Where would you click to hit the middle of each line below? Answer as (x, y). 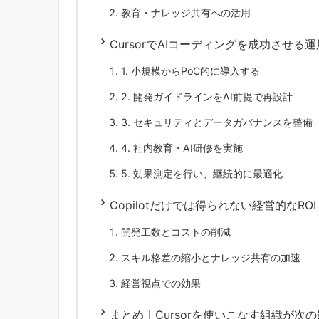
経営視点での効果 (161, 283)
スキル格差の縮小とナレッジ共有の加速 (211, 257)
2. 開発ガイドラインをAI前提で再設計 (207, 96)
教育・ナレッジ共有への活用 (186, 12)
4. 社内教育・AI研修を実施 (182, 147)
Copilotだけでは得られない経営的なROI (213, 205)
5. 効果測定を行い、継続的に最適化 (202, 173)
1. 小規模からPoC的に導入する (190, 70)
